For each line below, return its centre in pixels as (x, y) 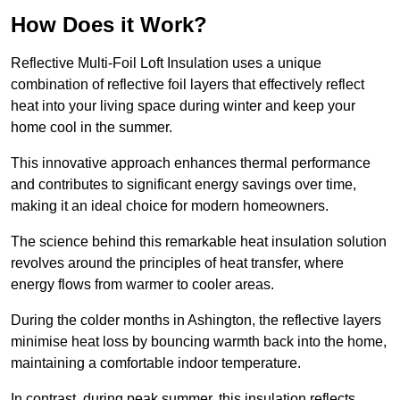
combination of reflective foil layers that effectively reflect (187, 85)
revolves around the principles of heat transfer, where (177, 263)
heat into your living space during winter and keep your (183, 106)
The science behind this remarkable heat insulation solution (199, 242)
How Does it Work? (109, 25)
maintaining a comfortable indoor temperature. (158, 363)
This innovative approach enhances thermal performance (191, 163)
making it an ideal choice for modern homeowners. (170, 206)
